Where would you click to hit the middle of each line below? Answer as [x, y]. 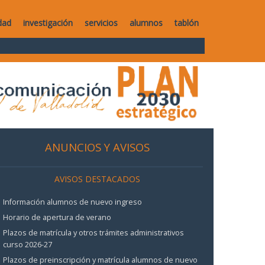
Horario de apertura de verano [57, 217]
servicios [101, 23]
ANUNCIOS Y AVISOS [97, 147]
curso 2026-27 [28, 244]
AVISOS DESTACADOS [97, 179]
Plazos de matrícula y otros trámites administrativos [93, 232]
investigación [48, 23]
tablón [187, 23]
